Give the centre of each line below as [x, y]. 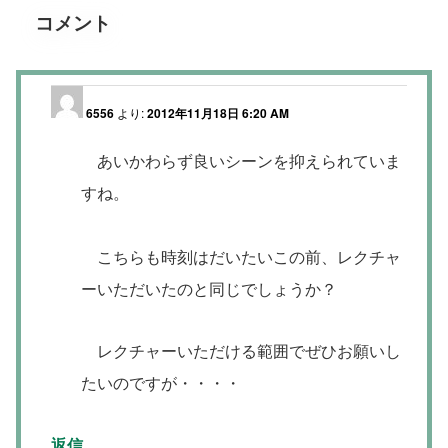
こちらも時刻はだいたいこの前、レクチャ [241, 256]
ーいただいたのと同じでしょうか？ [209, 288]
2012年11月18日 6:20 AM [218, 112]
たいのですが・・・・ [161, 382]
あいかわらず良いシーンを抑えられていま [241, 160]
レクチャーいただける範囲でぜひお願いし [241, 350]
